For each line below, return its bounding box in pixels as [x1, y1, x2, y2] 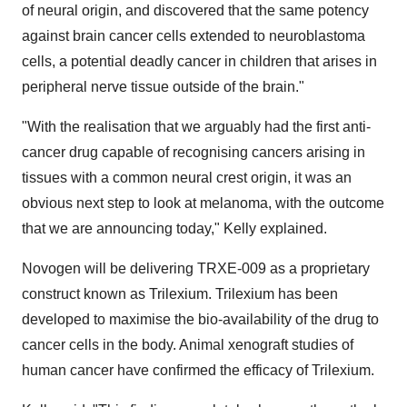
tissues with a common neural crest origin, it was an [22, 170, 352, 185]
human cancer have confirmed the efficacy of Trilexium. [22, 362, 374, 378]
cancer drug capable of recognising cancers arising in [22, 144, 365, 160]
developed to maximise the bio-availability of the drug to [22, 312, 379, 327]
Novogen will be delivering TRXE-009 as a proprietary [22, 261, 370, 276]
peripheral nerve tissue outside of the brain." [22, 79, 304, 94]
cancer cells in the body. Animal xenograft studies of [22, 337, 353, 352]
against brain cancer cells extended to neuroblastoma [22, 28, 365, 44]
